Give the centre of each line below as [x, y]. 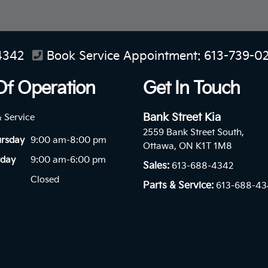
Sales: [156, 166]
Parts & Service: [178, 186]
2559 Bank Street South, [194, 133]
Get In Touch [191, 89]
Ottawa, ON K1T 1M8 [188, 147]
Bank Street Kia [182, 118]
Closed [45, 180]
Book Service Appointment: [124, 57]
